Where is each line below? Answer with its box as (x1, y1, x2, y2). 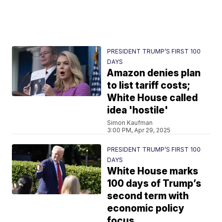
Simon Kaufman (107, 119, 153, 126)
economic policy (107, 203, 185, 214)
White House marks (107, 166, 199, 177)
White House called (107, 92, 198, 104)
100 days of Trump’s (107, 178, 202, 189)
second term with (107, 190, 189, 202)
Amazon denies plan (107, 67, 201, 79)
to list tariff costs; (107, 80, 191, 91)
